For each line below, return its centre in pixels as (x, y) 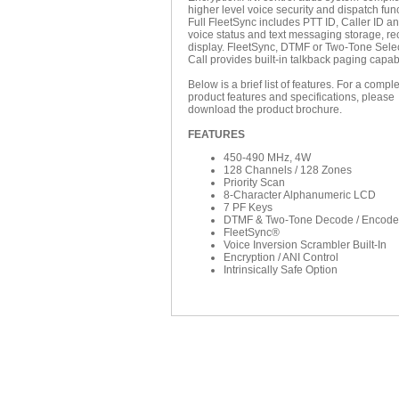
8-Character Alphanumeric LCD (300, 195)
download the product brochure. (265, 110)
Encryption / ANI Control (281, 257)
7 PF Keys (248, 208)
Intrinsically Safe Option (281, 270)
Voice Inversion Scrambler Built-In (305, 245)
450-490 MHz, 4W (267, 158)
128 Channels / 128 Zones (288, 170)
